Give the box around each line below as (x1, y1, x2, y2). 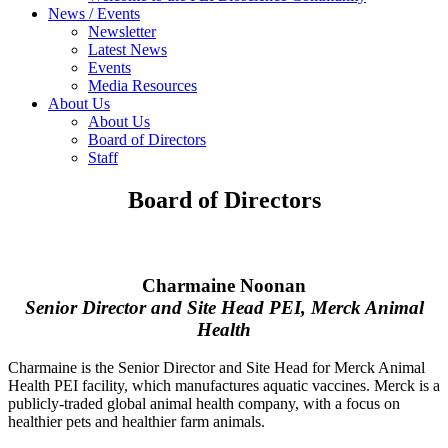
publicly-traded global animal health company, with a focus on (8, 395, 400, 413)
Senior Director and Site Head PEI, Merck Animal (24, 296, 424, 318)
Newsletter (88, 23, 156, 40)
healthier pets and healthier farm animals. (8, 413, 265, 431)
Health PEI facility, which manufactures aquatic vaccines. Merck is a (8, 377, 440, 395)
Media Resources (88, 77, 197, 94)
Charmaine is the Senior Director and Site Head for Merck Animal (8, 359, 425, 377)
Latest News (88, 41, 167, 58)
